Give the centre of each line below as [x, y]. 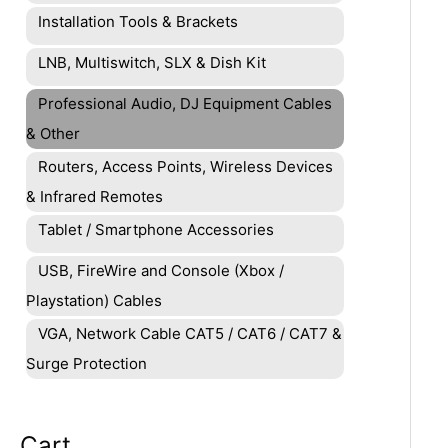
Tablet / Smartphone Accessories [156, 230]
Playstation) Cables [94, 301]
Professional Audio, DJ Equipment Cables [185, 104]
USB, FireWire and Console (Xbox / [161, 271]
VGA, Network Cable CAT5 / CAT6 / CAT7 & [190, 334]
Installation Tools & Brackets [138, 22]
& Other [53, 134]
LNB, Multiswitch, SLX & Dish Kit [152, 63]
